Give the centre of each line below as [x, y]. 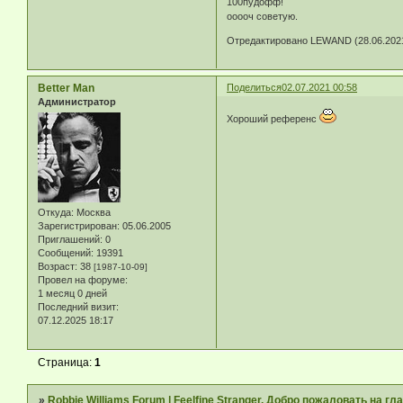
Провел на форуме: [83, 279]
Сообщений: [66, 252]
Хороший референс [273, 119]
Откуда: [56, 212]
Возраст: [58, 266]
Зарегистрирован [77, 225]
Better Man [66, 88]
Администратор [77, 101]
